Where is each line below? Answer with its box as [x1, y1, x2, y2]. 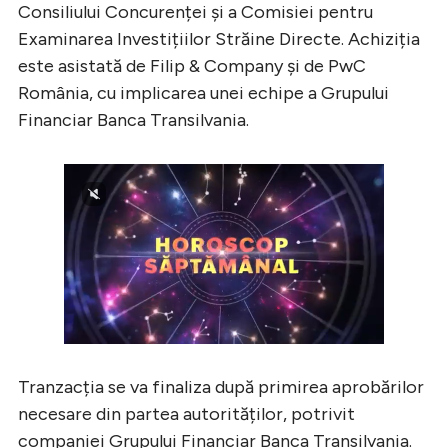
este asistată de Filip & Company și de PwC [18, 54, 366, 77]
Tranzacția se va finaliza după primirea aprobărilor [18, 375, 424, 398]
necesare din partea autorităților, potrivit [18, 402, 355, 425]
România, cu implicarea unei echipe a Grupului [18, 81, 389, 104]
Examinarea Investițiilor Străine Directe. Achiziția [18, 27, 420, 50]
